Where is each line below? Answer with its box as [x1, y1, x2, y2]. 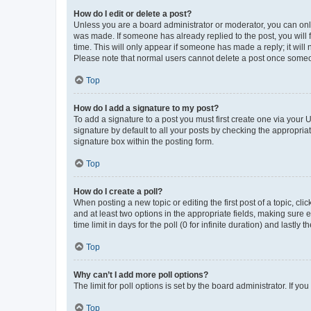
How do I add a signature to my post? [74, 103, 219, 113]
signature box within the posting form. [74, 136, 214, 146]
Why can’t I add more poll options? [74, 269, 208, 280]
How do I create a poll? [74, 186, 162, 196]
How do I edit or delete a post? [74, 8, 192, 19]
